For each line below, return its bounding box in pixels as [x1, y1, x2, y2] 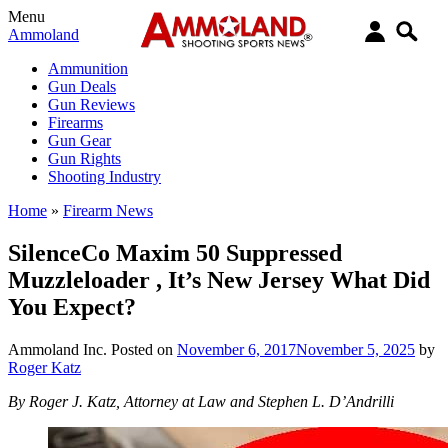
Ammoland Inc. [8, 340, 107, 358]
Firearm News [63, 202, 153, 219]
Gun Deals [48, 78, 116, 95]
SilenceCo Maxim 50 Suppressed [8, 239, 342, 266]
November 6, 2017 [177, 340, 296, 358]
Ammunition [48, 60, 128, 77]
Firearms [48, 114, 103, 131]
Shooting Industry [48, 168, 161, 185]
